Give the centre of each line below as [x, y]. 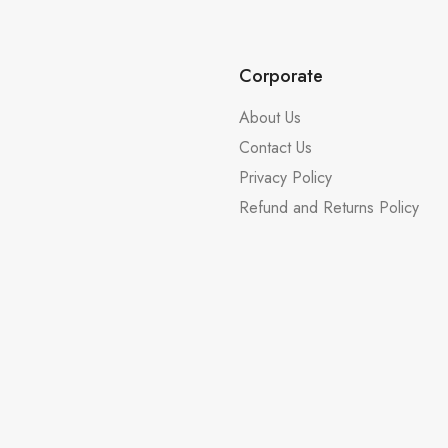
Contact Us [275, 147]
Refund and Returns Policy [329, 207]
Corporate [281, 75]
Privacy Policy [285, 177]
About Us [270, 117]
